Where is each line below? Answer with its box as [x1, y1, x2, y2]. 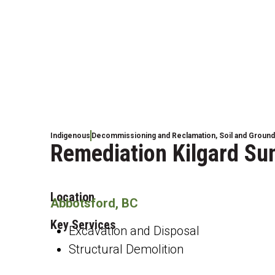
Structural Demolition [69, 242, 184, 257]
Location [50, 190, 95, 204]
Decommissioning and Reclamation [91, 131, 215, 140]
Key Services [50, 217, 116, 232]
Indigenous [50, 131, 90, 140]
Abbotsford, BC [50, 196, 138, 211]
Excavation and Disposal [69, 223, 199, 238]
